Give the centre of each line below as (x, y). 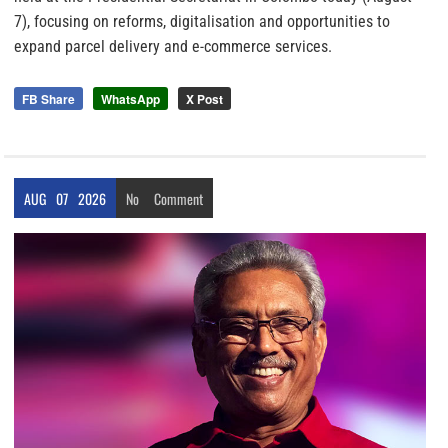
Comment (178, 198)
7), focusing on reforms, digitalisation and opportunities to (202, 21)
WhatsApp (130, 98)
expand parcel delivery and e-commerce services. (173, 46)
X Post (204, 98)
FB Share (48, 98)
